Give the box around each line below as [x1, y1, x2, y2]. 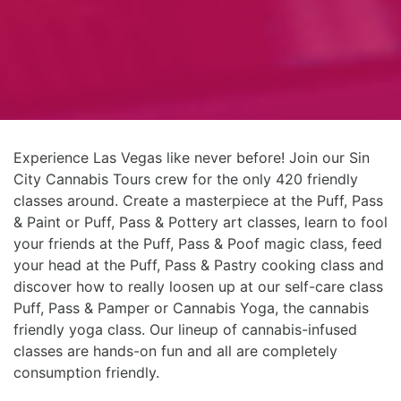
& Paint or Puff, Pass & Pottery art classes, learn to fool [13, 213, 388, 232]
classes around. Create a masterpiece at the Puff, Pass [13, 192, 383, 210]
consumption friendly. [13, 363, 159, 382]
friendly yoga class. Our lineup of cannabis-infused [13, 320, 357, 339]
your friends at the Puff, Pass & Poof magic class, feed [13, 235, 382, 253]
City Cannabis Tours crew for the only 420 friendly [13, 170, 358, 189]
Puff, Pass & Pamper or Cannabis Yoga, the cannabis [13, 299, 369, 318]
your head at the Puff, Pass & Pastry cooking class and [13, 256, 384, 275]
